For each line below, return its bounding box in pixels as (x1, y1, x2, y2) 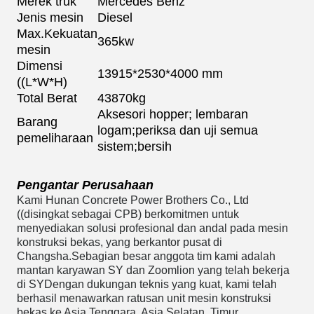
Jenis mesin (17, 11, 83, 25)
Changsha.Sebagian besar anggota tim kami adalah (17, 250, 275, 262)
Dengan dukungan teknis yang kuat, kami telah (44, 278, 277, 290)
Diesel (97, 11, 132, 25)
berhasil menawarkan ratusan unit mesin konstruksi (17, 292, 271, 304)
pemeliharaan (17, 131, 93, 145)
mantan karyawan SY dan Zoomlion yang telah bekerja (17, 264, 289, 276)
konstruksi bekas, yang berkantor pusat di (17, 236, 222, 248)
